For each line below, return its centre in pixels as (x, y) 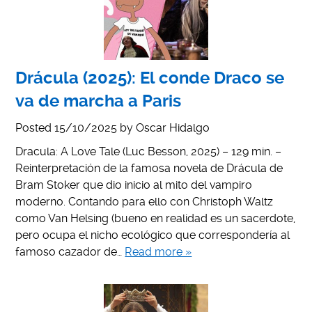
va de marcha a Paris (99, 101)
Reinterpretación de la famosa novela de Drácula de (149, 168)
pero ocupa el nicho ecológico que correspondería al (153, 235)
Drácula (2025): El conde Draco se (150, 78)
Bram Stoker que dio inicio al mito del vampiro (134, 185)
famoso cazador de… (70, 251)
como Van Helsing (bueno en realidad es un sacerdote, (156, 218)
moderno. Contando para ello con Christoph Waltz (145, 201)
